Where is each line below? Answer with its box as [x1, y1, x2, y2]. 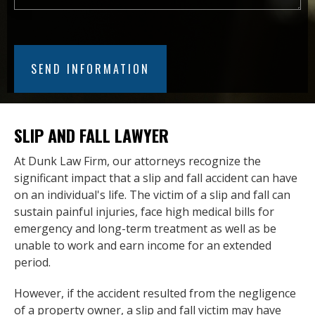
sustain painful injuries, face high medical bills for [14, 203, 274, 219]
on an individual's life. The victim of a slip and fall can [14, 186, 290, 202]
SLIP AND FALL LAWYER [14, 122, 169, 148]
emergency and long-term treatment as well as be [14, 220, 276, 236]
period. [14, 254, 51, 270]
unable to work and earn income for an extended [14, 237, 271, 253]
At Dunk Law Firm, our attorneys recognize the [14, 153, 261, 169]
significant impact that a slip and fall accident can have [14, 169, 297, 186]
